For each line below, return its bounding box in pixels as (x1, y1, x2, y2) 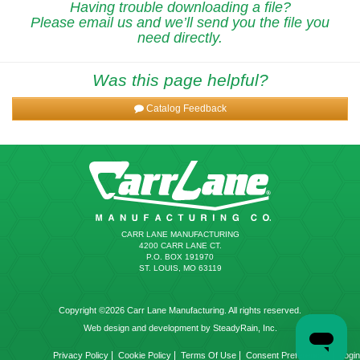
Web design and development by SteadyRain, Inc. (83, 323, 277, 333)
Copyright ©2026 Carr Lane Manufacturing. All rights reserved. (59, 305, 301, 316)
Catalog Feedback (145, 103, 227, 115)
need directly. (137, 30, 223, 47)
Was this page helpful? (92, 71, 268, 90)
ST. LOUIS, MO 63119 (138, 264, 222, 273)
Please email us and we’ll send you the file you (31, 14, 329, 31)
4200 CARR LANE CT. (138, 241, 222, 251)
